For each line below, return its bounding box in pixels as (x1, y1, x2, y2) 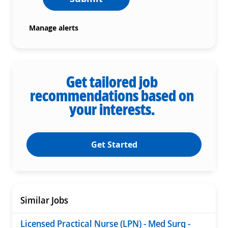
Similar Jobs (20, 193, 68, 206)
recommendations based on (30, 84, 194, 106)
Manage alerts (29, 22, 78, 33)
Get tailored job (66, 71, 158, 92)
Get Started (91, 138, 137, 150)
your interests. (69, 98, 155, 120)
